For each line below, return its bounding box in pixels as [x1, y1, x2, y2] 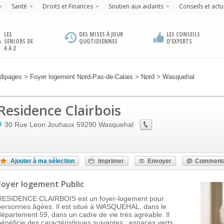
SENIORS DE [4, 37, 33, 45]
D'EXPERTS [166, 37, 192, 45]
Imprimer [98, 157, 124, 164]
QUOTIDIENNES [79, 37, 118, 45]
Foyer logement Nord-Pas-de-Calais [30, 73, 133, 80]
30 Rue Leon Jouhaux [4, 120, 74, 128]
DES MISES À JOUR [79, 30, 123, 38]
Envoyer [147, 157, 171, 164]
